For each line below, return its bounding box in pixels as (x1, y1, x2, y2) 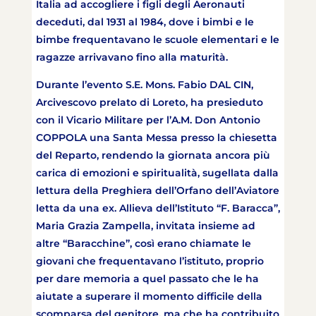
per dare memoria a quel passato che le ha (35, 272, 259, 286)
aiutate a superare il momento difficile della (35, 290, 262, 303)
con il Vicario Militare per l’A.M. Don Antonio (35, 114, 260, 127)
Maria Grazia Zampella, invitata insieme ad (35, 219, 255, 233)
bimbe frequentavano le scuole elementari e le (35, 33, 279, 47)
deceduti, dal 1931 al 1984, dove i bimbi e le (35, 16, 254, 29)
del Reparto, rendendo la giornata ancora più (35, 149, 270, 162)
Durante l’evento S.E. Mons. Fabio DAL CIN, (35, 78, 253, 92)
